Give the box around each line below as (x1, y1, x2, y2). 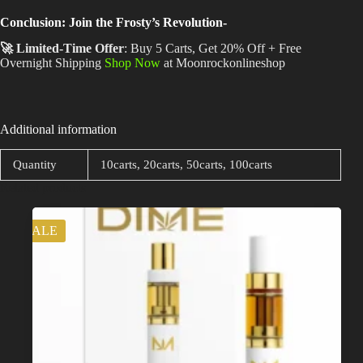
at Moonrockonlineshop (160, 56, 285, 70)
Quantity (13, 158, 57, 172)
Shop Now (105, 56, 160, 70)
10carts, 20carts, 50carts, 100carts (100, 158, 272, 172)
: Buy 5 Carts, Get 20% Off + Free (124, 41, 301, 56)
